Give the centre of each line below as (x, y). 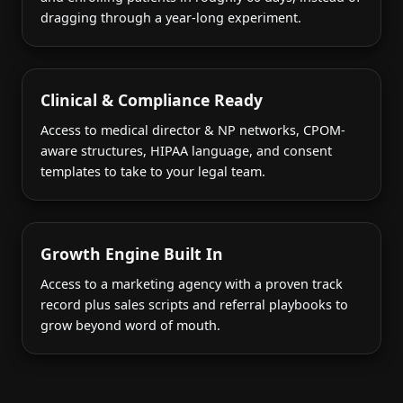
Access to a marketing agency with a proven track (192, 283)
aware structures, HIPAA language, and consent (186, 150)
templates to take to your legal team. (153, 171)
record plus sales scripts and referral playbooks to (194, 304)
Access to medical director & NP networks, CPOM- (193, 130)
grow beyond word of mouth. (130, 325)
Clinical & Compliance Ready (152, 99)
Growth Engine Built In (132, 253)
